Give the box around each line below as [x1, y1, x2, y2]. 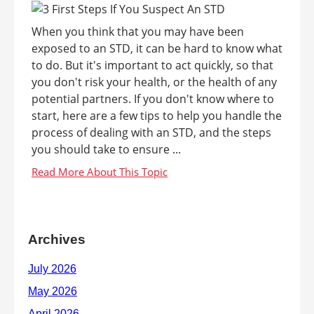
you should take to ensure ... [32, 142, 181, 157]
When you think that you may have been [32, 24, 244, 39]
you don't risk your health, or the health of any [32, 74, 277, 90]
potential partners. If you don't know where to [32, 91, 274, 107]
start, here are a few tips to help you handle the [32, 108, 282, 123]
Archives [28, 232, 86, 247]
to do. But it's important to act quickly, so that [32, 57, 273, 73]
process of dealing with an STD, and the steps [32, 125, 271, 140]
